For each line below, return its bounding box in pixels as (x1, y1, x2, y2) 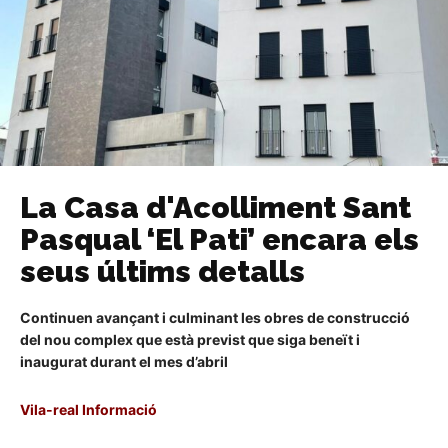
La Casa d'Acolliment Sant (20, 189, 411, 225)
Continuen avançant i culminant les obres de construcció (20, 308, 410, 326)
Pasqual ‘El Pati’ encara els (20, 221, 419, 257)
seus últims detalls (20, 253, 305, 289)
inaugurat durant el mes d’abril (20, 352, 228, 370)
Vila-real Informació (20, 400, 157, 418)
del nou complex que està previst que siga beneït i (20, 330, 360, 348)
